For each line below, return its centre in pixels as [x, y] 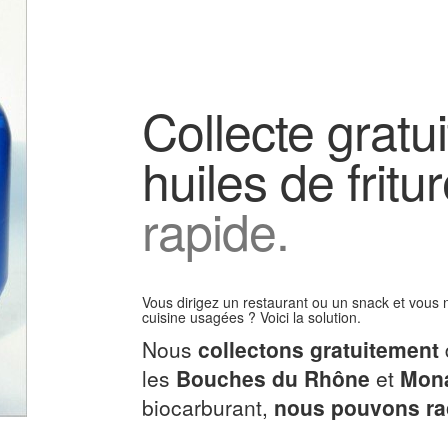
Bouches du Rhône [272, 378]
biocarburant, [207, 407]
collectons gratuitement [318, 349]
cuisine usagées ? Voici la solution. [251, 317]
